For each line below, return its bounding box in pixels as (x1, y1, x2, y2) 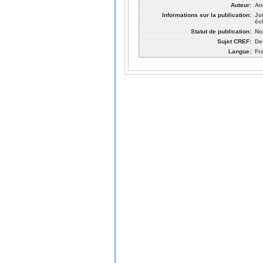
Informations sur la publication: (162, 11, 251, 18)
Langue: (228, 48, 251, 55)
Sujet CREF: (217, 38, 251, 45)
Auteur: (231, 1, 251, 8)
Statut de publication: (191, 28, 251, 35)
